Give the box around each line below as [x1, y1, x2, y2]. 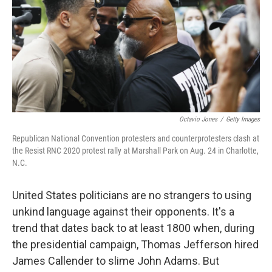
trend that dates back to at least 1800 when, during [12, 222, 254, 235]
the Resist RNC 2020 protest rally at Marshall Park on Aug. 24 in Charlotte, [12, 146, 259, 156]
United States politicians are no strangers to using [12, 189, 251, 202]
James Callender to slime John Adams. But [12, 254, 219, 268]
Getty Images [226, 115, 260, 124]
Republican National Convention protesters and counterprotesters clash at [12, 134, 259, 144]
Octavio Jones [179, 115, 217, 124]
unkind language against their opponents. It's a [12, 205, 234, 219]
